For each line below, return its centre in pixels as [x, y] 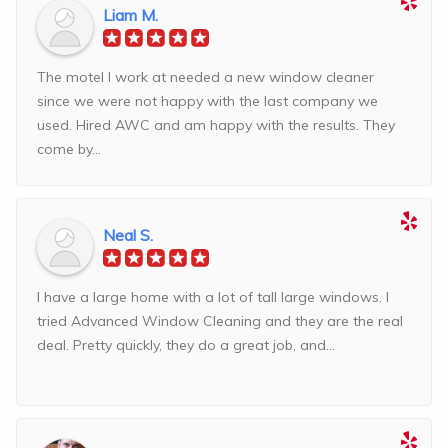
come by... [69, 149]
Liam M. [130, 15]
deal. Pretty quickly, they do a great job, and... [186, 345]
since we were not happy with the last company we [207, 101]
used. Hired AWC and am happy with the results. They [216, 125]
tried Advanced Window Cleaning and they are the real [220, 321]
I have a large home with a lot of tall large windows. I [213, 297]
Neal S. [128, 235]
